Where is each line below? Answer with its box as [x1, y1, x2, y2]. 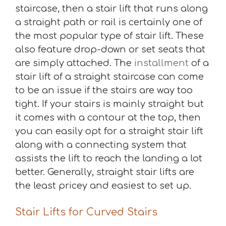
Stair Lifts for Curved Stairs [15, 206, 157, 218]
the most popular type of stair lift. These [15, 30, 204, 41]
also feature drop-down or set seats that [15, 44, 205, 54]
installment [134, 58, 189, 68]
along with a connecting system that [15, 139, 187, 150]
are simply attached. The [15, 58, 134, 68]
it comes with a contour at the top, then [15, 112, 201, 123]
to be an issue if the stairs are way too [15, 85, 193, 95]
